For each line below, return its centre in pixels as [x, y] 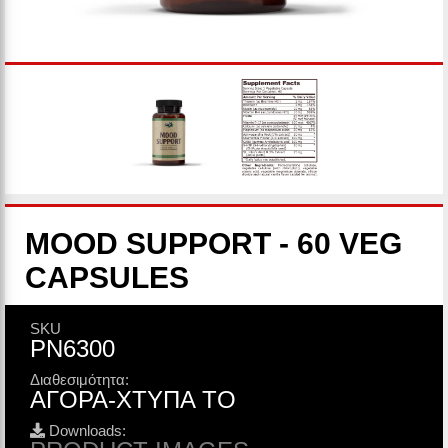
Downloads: [85, 430]
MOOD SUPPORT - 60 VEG [213, 243]
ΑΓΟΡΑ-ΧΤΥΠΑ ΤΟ [133, 399]
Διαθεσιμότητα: [79, 379]
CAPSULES [107, 277]
